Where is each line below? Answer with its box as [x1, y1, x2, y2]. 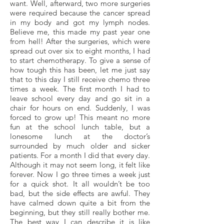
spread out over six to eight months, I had [10, 46, 150, 55]
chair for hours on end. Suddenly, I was [10, 103, 150, 112]
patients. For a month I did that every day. [10, 150, 150, 160]
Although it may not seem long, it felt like [10, 160, 150, 169]
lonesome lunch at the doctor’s [10, 131, 150, 141]
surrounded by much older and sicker [10, 141, 150, 150]
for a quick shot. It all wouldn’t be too [10, 179, 150, 188]
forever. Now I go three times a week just [10, 169, 150, 179]
